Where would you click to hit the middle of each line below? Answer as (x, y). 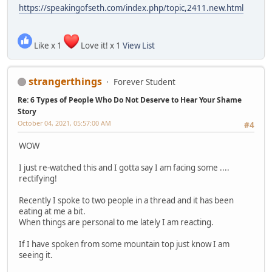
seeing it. (36, 255)
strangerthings (65, 81)
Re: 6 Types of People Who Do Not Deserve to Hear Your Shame (130, 100)
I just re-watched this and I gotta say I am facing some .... (124, 168)
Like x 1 (48, 45)
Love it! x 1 (101, 45)
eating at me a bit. (52, 212)
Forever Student (144, 82)
